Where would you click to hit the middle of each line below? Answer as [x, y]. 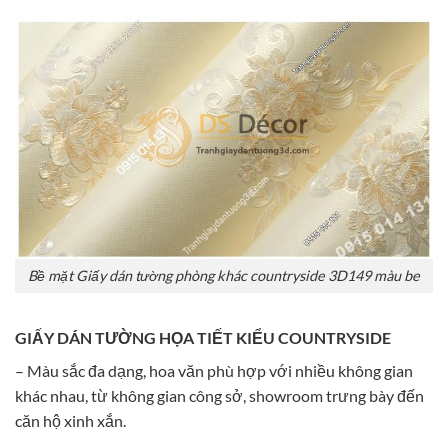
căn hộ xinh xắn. [70, 421]
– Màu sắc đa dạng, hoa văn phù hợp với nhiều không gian [214, 371]
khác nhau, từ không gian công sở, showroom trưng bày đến [219, 396]
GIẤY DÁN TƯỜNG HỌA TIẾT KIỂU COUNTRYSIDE [203, 338]
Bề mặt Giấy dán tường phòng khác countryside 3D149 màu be [224, 276]
